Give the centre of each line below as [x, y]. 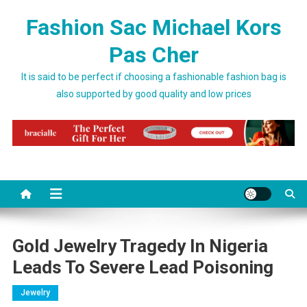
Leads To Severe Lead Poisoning [143, 268]
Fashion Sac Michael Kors [153, 27]
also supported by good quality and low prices [153, 94]
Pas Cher [153, 55]
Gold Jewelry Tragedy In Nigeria [140, 246]
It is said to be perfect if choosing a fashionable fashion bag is [153, 77]
